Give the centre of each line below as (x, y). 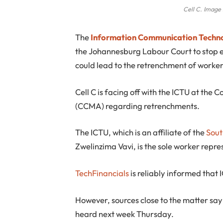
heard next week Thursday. (125, 214)
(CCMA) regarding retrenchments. (138, 106)
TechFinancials (102, 173)
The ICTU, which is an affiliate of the (141, 132)
